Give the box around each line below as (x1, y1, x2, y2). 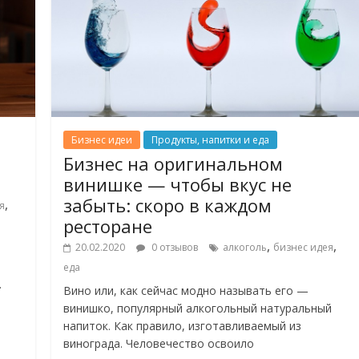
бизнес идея (273, 240, 334, 255)
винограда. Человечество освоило (63, 336, 255, 352)
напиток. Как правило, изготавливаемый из (63, 318, 302, 334)
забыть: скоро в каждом (63, 193, 272, 218)
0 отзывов (149, 240, 199, 255)
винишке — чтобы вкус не (63, 172, 292, 197)
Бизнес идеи (71, 133, 133, 147)
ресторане (63, 214, 153, 239)
